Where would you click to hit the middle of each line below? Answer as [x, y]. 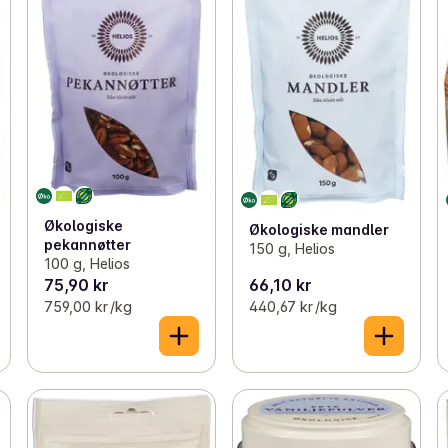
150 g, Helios [291, 248]
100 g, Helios [86, 263]
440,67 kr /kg [292, 306]
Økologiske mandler [318, 229]
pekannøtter [87, 244]
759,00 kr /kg [87, 306]
